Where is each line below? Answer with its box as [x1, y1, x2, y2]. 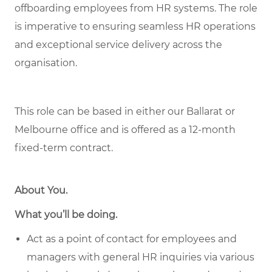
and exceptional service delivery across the [15, 39, 222, 51]
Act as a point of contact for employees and [27, 233, 237, 245]
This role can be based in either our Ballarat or [15, 106, 235, 118]
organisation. [15, 57, 77, 69]
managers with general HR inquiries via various [27, 251, 254, 263]
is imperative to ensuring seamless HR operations [15, 21, 256, 33]
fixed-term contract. [15, 142, 113, 154]
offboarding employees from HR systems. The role [15, 2, 257, 15]
